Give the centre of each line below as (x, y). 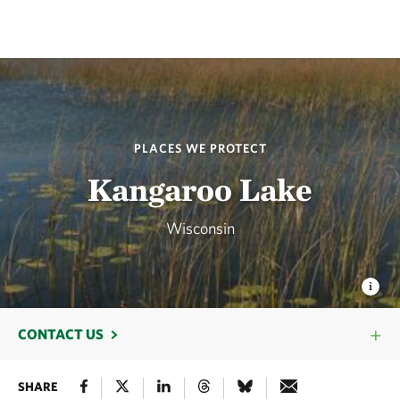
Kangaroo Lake (200, 189)
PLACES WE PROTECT (200, 148)
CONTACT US (61, 334)
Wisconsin (200, 228)
